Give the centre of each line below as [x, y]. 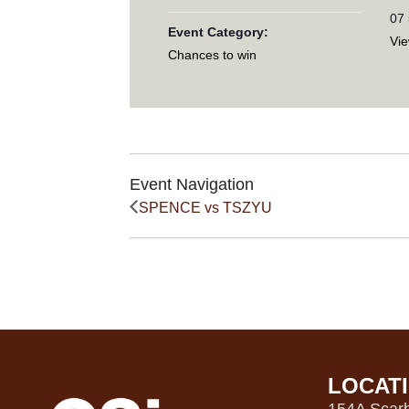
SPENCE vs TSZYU [205, 208]
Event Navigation [192, 184]
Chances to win [213, 55]
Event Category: [219, 32]
